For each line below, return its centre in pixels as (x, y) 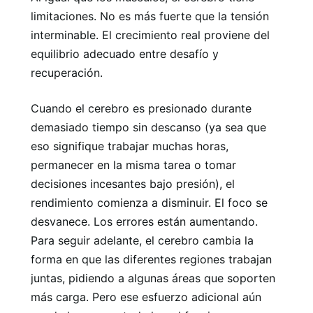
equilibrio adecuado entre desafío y (125, 53)
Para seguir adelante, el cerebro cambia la (142, 240)
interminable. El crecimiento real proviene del (150, 35)
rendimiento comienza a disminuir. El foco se (149, 202)
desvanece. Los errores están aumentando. (144, 221)
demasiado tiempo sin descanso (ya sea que (148, 127)
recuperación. (67, 72)
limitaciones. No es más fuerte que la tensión (150, 16)
